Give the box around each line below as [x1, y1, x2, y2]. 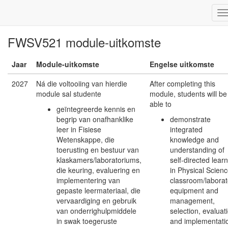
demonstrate [170, 114, 211, 124]
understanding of [170, 145, 224, 155]
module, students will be [150, 89, 227, 99]
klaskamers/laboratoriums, [56, 155, 141, 165]
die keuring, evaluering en [56, 165, 140, 175]
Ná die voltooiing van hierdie [36, 78, 127, 89]
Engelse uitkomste [150, 59, 214, 69]
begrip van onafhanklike [56, 114, 133, 124]
